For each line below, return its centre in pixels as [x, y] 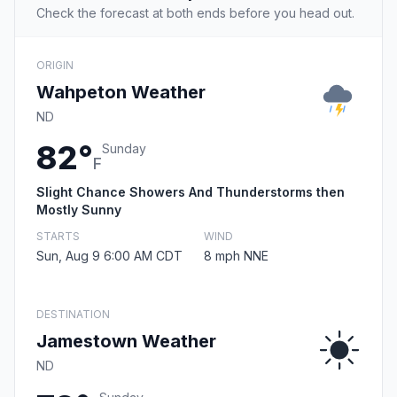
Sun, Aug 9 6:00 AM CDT [109, 256]
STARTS [58, 237]
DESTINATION [73, 315]
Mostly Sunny [79, 210]
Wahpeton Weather [121, 93]
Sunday [124, 149]
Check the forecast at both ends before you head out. [195, 13]
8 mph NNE [236, 256]
